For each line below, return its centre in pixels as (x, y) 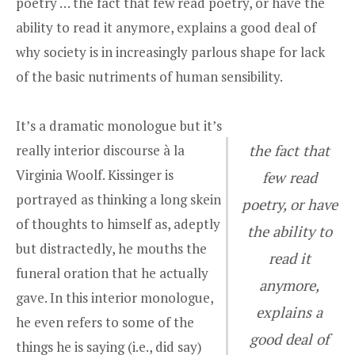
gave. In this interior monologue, (115, 298)
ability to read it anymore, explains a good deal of (166, 27)
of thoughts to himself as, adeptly (118, 224)
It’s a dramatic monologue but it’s (119, 126)
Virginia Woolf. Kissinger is (95, 175)
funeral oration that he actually (112, 273)
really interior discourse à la (100, 151)
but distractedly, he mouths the (111, 249)
